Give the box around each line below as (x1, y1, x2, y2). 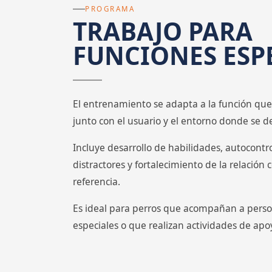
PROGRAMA (85, 4, 135, 14)
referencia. (73, 174, 120, 188)
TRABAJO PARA (73, 14, 253, 48)
